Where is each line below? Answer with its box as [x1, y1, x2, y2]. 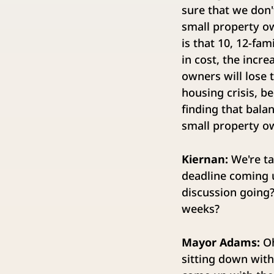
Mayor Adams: [182, 235, 260, 250]
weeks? [182, 201, 220, 217]
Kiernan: [182, 152, 228, 167]
